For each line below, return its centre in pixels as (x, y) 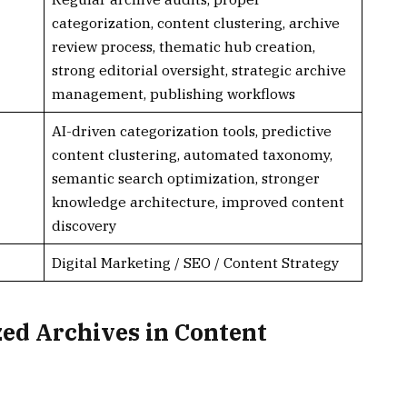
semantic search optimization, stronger (185, 178)
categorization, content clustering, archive (195, 22)
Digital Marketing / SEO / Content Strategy (195, 262)
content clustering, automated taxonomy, (192, 154)
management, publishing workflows (173, 93)
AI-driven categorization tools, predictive (191, 130)
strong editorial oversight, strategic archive (199, 69)
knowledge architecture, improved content (198, 201)
